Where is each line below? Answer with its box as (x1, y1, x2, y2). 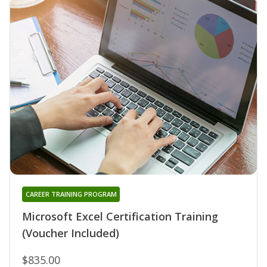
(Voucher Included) (22, 226, 119, 241)
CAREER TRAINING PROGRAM (25, 190, 117, 199)
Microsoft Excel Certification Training (22, 209, 218, 224)
